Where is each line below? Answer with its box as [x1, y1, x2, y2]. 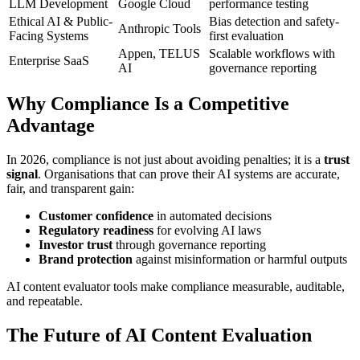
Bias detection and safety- [209, 14, 339, 28]
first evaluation [209, 28, 284, 43]
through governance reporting [112, 238, 266, 252]
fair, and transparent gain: [6, 182, 134, 196]
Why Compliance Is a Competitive [6, 93, 289, 115]
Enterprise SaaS [9, 53, 89, 67]
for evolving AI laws [153, 223, 261, 238]
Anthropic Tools [118, 21, 201, 35]
